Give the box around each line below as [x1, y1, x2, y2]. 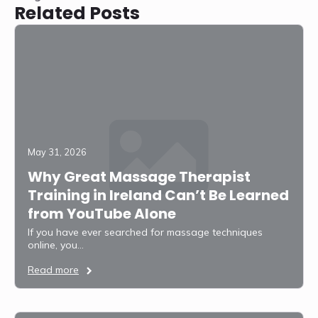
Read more [28, 263, 79, 276]
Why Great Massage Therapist [28, 166, 251, 187]
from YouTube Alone [28, 203, 176, 224]
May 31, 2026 [28, 146, 87, 158]
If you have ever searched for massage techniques [28, 225, 263, 238]
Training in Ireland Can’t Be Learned [28, 185, 289, 205]
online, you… [28, 238, 84, 251]
